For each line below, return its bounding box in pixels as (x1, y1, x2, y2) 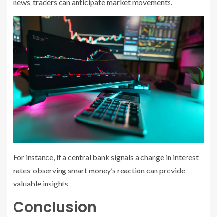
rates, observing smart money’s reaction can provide (13, 165, 185, 175)
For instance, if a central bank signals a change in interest (13, 152, 199, 162)
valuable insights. (13, 178, 70, 188)
